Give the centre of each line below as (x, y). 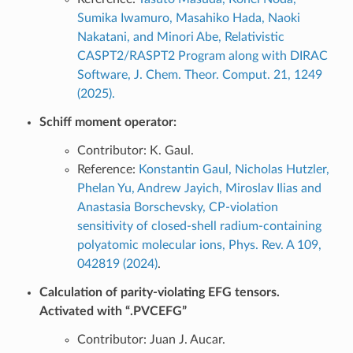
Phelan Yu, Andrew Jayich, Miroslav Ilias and (199, 188)
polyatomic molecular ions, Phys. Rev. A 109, (199, 245)
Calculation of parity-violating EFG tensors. (159, 292)
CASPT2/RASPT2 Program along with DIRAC (202, 56)
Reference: (108, 169)
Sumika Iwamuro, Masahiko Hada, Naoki (188, 18)
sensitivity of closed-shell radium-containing (199, 226)
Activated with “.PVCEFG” (113, 311)
